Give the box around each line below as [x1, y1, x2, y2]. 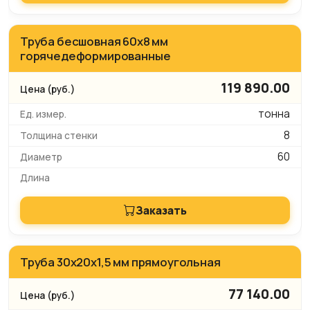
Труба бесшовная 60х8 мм [20, 33, 169, 50]
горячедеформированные [20, 48, 171, 64]
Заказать [135, 202, 187, 218]
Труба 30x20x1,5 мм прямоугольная [20, 254, 221, 271]
